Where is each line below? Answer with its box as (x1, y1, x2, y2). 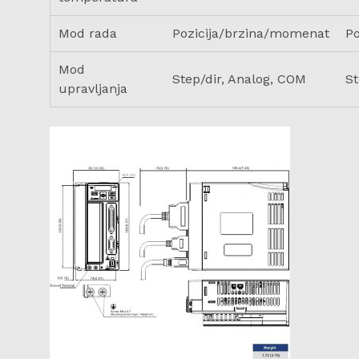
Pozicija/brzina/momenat (172, 25, 329, 41)
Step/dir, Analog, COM (172, 71, 306, 87)
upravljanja (58, 80, 127, 96)
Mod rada (58, 25, 117, 41)
